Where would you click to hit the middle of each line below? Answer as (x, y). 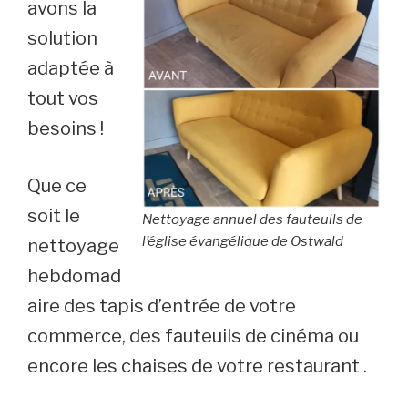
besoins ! (66, 128)
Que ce (57, 185)
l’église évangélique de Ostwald (243, 242)
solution (62, 38)
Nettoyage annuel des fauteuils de (252, 220)
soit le (54, 215)
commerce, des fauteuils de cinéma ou (193, 336)
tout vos (63, 98)
